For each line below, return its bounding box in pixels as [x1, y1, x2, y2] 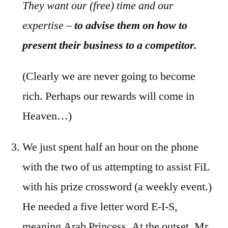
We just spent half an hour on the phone [22, 140, 198, 154]
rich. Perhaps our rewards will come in [22, 89, 194, 103]
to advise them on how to [74, 18, 187, 33]
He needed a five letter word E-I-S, [22, 199, 178, 214]
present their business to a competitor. [22, 38, 197, 52]
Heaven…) [22, 109, 72, 123]
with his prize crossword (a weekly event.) [22, 180, 212, 194]
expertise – [22, 18, 74, 33]
